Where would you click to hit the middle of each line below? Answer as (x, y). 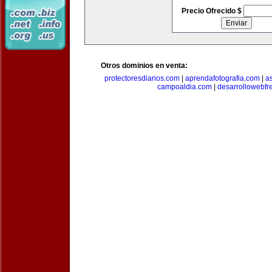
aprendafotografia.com (223, 78)
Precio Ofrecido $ (212, 11)
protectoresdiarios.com (142, 78)
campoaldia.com (185, 87)
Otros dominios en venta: (144, 66)
